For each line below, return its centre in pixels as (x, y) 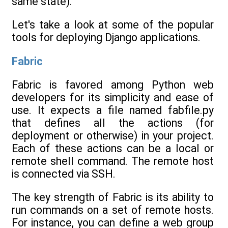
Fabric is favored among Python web (113, 85)
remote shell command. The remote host (113, 161)
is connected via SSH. (64, 174)
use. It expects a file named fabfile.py (113, 110)
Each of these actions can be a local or (113, 149)
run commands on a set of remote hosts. (113, 210)
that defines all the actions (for (113, 123)
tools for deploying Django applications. (106, 38)
